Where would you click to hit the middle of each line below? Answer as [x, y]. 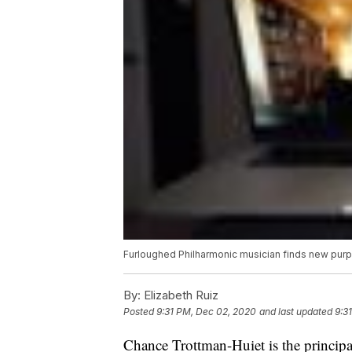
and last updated [296, 312]
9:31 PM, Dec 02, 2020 [206, 312]
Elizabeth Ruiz [180, 295]
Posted [140, 312]
